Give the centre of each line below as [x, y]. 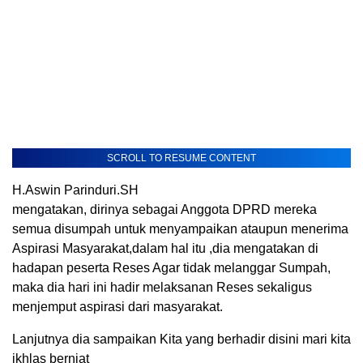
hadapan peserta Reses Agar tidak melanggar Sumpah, [171, 268]
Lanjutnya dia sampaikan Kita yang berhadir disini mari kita [181, 340]
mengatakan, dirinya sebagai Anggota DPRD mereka [164, 210]
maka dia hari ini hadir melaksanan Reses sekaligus [162, 288]
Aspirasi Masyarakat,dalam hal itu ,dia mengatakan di [165, 249]
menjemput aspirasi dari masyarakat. [117, 307]
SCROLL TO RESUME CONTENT [181, 158]
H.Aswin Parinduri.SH [75, 190]
